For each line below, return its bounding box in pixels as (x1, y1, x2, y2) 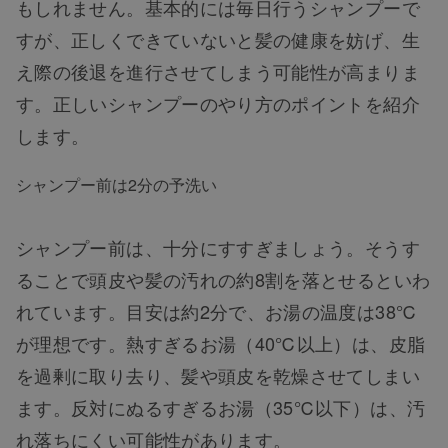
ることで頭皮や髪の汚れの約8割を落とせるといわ (16, 266, 431, 293)
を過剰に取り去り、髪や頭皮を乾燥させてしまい (16, 362, 420, 389)
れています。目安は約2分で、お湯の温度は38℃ (16, 298, 418, 325)
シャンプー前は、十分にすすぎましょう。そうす (16, 234, 420, 261)
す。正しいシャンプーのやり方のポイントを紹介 (16, 89, 420, 116)
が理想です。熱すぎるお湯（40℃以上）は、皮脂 (16, 330, 426, 357)
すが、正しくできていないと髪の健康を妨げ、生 (16, 25, 420, 52)
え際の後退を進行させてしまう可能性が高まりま (16, 57, 420, 84)
